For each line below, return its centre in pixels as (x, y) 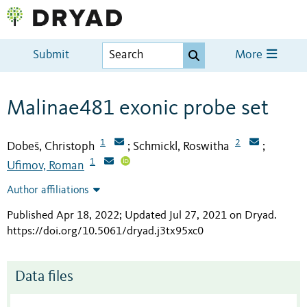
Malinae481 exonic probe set (138, 109)
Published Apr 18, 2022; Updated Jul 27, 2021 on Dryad (140, 216)
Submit (51, 56)
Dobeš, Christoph (51, 146)
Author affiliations (48, 191)
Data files (44, 278)
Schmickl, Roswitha (181, 146)
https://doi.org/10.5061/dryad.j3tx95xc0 (105, 232)
